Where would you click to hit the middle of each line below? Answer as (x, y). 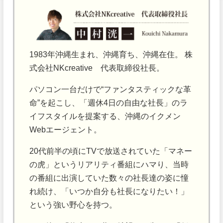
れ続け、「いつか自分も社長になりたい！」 (109, 191)
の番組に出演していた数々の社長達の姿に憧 (109, 178)
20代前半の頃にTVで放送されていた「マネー (111, 151)
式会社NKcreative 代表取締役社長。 (97, 68)
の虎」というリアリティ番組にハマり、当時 (109, 165)
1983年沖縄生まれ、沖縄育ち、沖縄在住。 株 (111, 55)
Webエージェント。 (66, 130)
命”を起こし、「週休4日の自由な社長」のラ (109, 103)
